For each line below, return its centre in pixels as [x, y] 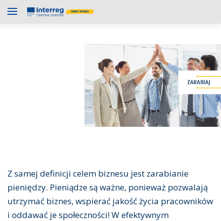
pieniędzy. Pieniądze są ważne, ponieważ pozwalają [108, 187]
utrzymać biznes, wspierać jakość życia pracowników [110, 201]
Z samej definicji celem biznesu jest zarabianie [98, 174]
